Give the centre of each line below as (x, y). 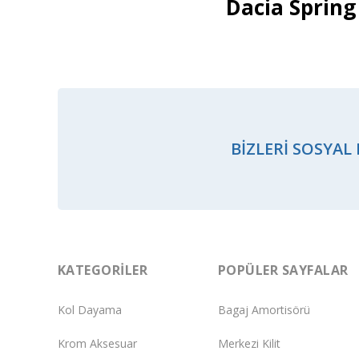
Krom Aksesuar (97, 344)
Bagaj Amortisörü (264, 310)
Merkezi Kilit (249, 344)
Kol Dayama (90, 310)
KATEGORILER (103, 270)
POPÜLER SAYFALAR (283, 270)
